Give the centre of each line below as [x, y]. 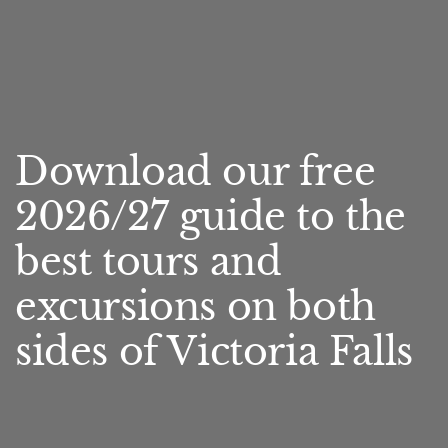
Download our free [195, 171]
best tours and [148, 261]
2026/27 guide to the [211, 216]
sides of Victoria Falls [214, 351]
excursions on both [195, 306]
